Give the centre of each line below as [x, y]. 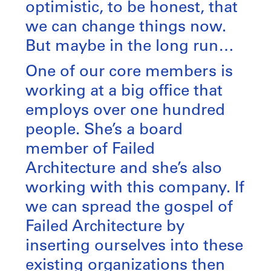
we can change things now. [126, 27]
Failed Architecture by [105, 227]
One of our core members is [129, 72]
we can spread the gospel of [129, 207]
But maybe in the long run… [130, 47]
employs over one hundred [125, 111]
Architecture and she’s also [124, 169]
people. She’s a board [104, 130]
